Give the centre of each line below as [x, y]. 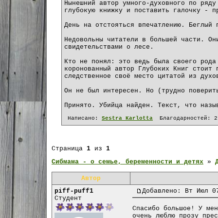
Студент [68, 199]
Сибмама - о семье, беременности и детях [127, 162]
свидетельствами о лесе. [109, 47]
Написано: [83, 118]
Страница [69, 149]
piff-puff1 [74, 191]
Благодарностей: [183, 118]
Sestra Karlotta [127, 118]
